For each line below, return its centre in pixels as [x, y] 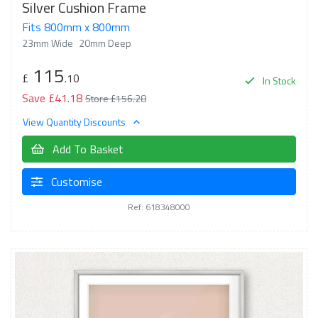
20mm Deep [105, 43]
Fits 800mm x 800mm [76, 27]
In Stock [278, 80]
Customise [75, 182]
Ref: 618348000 [159, 207]
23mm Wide [48, 43]
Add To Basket [87, 149]
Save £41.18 [52, 98]
